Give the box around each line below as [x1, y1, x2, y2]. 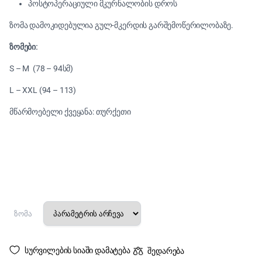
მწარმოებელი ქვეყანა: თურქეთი [9, 107, 131, 116]
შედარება [147, 246, 185, 256]
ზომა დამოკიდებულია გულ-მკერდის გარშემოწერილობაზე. [9, 20, 234, 30]
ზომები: [9, 42, 38, 51]
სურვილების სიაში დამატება [24, 245, 130, 255]
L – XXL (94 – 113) [9, 85, 77, 95]
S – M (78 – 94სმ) [9, 64, 74, 73]
